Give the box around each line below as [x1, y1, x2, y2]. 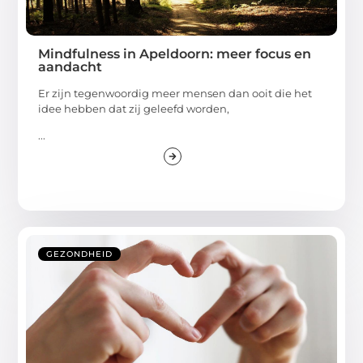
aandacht [38, 58, 103, 75]
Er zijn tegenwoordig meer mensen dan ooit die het [38, 86, 313, 100]
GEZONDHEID [46, 249, 113, 260]
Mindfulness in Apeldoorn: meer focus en [38, 45, 312, 62]
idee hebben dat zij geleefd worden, [38, 101, 230, 115]
